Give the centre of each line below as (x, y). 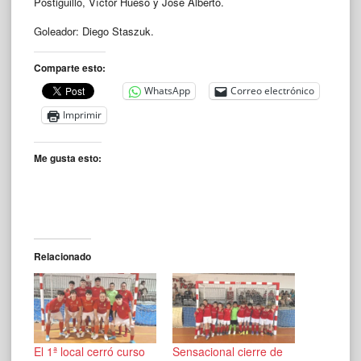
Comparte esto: (70, 67)
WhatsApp (167, 91)
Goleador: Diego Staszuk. (94, 31)
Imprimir (82, 115)
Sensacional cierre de (228, 351)
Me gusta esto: (68, 158)
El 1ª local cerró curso (89, 351)
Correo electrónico (272, 91)
